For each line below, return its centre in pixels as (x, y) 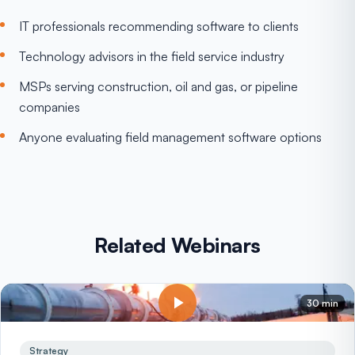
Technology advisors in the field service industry (152, 56)
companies (50, 107)
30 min (323, 303)
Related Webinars (177, 245)
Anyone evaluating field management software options (170, 137)
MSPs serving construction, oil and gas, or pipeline (158, 86)
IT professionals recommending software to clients (159, 26)
